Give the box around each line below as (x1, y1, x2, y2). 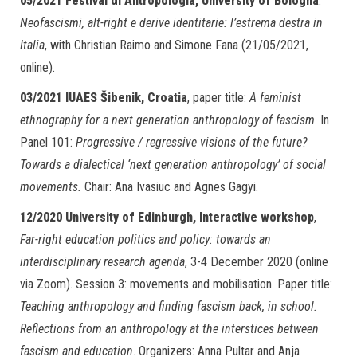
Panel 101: (20, 135, 76, 150)
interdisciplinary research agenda (20, 254, 185, 269)
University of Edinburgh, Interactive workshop (65, 210, 314, 225)
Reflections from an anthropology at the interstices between (20, 321, 319, 336)
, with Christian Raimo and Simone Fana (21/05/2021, (45, 37, 308, 53)
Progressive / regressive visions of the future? (76, 135, 308, 150)
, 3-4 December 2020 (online (185, 254, 328, 269)
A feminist (249, 90, 301, 105)
